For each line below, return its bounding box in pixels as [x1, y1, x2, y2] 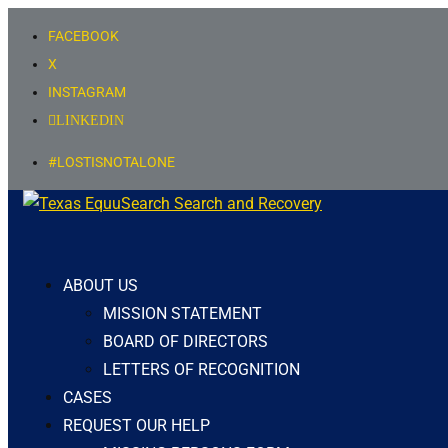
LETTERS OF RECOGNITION [103, 360, 300, 379]
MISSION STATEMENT [103, 304, 262, 323]
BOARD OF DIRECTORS [103, 332, 268, 351]
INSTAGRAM [48, 84, 126, 100]
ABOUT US [63, 276, 138, 295]
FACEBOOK [48, 28, 119, 44]
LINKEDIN [56, 113, 124, 128]
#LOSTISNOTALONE [48, 154, 175, 170]
